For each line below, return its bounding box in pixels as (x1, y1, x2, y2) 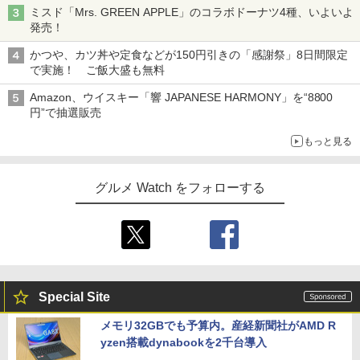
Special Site (39, 289, 110, 304)
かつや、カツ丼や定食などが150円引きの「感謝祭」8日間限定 (30, 47, 348, 61)
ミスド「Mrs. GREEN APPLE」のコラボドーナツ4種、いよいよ (30, 5, 354, 18)
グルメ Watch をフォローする (95, 180, 265, 194)
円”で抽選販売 (30, 105, 101, 119)
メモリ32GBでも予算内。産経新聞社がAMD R (100, 318, 336, 332)
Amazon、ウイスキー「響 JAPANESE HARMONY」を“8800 (30, 90, 333, 104)
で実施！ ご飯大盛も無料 (30, 63, 165, 76)
